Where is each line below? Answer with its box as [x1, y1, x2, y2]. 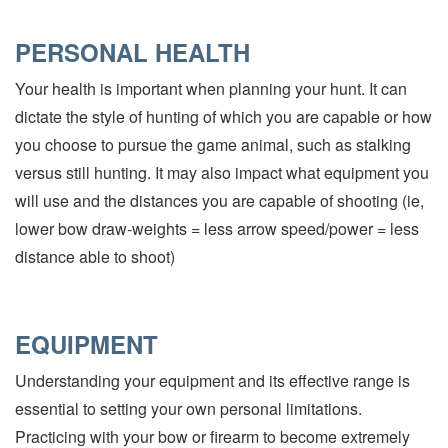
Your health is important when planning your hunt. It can [15, 76, 407, 100]
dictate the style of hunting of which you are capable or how [15, 104, 432, 128]
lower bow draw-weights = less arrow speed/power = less [15, 216, 419, 240]
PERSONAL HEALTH [15, 34, 250, 69]
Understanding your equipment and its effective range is [15, 368, 410, 392]
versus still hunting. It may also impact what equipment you [15, 160, 429, 184]
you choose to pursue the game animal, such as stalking [15, 132, 411, 156]
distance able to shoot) [15, 244, 175, 268]
